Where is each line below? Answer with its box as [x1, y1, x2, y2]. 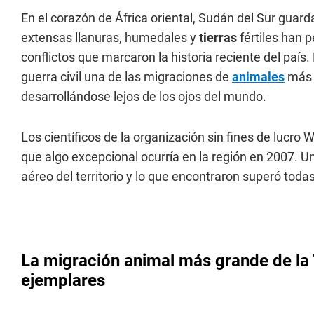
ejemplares [21, 271, 105, 290]
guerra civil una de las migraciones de [21, 69, 232, 84]
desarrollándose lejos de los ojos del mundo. [21, 89, 266, 104]
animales [232, 69, 285, 84]
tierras [199, 30, 240, 45]
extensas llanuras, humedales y [21, 30, 199, 45]
